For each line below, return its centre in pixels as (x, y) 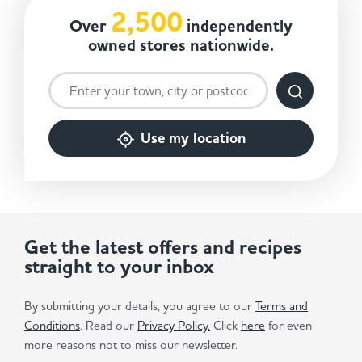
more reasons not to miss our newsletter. (131, 345)
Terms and (282, 306)
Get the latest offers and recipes (163, 247)
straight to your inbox (119, 267)
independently (238, 26)
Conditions (52, 325)
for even (288, 325)
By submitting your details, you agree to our (140, 306)
